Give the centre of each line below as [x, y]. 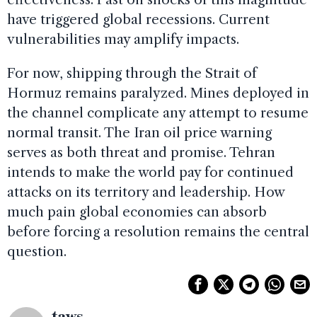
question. [37, 251]
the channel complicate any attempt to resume [158, 113]
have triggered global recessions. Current [138, 19]
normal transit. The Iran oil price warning [139, 132]
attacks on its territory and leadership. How [146, 192]
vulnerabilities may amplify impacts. [123, 39]
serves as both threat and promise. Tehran [141, 152]
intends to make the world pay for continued [150, 172]
